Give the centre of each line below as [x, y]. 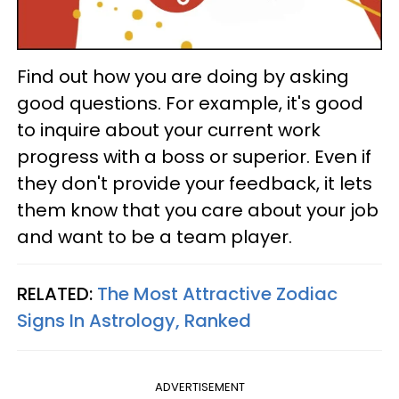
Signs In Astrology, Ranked [134, 321]
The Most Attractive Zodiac [217, 294]
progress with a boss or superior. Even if [194, 157]
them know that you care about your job [198, 211]
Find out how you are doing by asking [183, 77]
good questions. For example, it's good [190, 104]
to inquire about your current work [169, 130]
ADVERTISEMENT [199, 387]
